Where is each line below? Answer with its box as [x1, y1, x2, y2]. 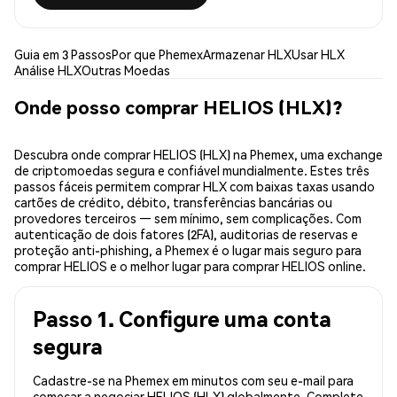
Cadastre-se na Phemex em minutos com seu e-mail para [33, 372, 354, 389]
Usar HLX [292, 46, 345, 63]
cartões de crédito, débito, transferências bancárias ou [14, 194, 332, 211]
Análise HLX [14, 62, 82, 79]
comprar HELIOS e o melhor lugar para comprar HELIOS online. [14, 258, 366, 275]
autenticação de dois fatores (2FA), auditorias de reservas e [14, 226, 358, 243]
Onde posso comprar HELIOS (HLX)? [14, 94, 342, 119]
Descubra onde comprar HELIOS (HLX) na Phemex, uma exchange [14, 146, 383, 163]
